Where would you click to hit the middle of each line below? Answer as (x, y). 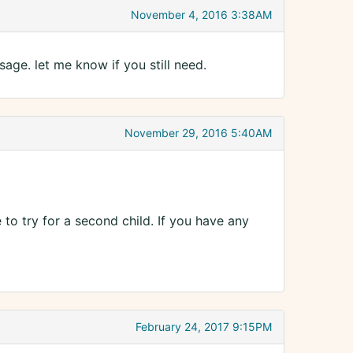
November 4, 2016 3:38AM (201, 15)
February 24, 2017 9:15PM (204, 327)
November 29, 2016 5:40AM (198, 133)
